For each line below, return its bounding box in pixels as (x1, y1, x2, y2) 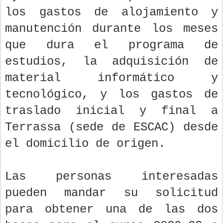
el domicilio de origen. (5, 137, 165, 150)
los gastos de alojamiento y (5, 5, 218, 19)
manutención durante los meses (5, 22, 218, 35)
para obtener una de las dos (5, 203, 218, 216)
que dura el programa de (5, 38, 218, 52)
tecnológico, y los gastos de (5, 88, 218, 101)
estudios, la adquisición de (5, 55, 218, 68)
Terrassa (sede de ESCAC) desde (5, 120, 218, 134)
